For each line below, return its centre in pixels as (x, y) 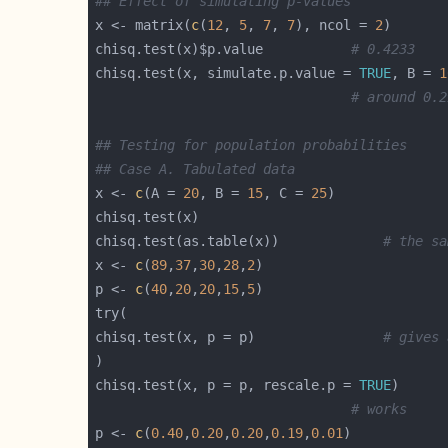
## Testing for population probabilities (251, 144)
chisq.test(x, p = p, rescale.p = (227, 384)
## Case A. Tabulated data (195, 168)
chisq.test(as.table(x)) (239, 240)
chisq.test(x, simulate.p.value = (227, 72)
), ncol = (335, 24)
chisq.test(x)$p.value (223, 48)
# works (379, 408)
